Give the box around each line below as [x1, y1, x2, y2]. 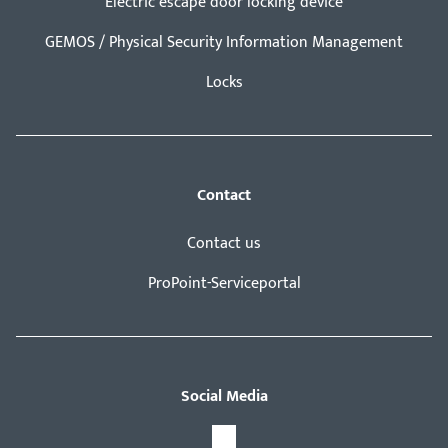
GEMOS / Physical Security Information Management [45, 29, 403, 57]
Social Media [180, 383, 268, 411]
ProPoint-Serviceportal [147, 270, 301, 298]
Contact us [187, 230, 261, 258]
